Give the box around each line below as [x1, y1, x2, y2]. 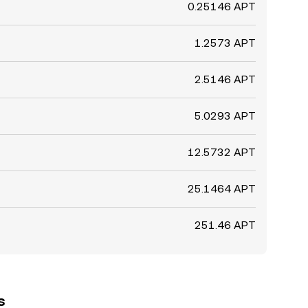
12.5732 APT [188, 146, 256, 159]
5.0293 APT [195, 109, 256, 122]
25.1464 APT [188, 182, 256, 195]
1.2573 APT [195, 36, 256, 49]
